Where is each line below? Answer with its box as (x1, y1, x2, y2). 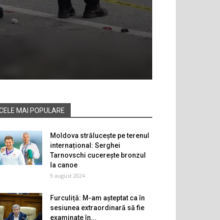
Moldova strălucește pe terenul (50, 131, 149, 139)
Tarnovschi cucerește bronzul (50, 151, 146, 159)
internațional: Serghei (50, 141, 120, 149)
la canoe (50, 161, 78, 169)
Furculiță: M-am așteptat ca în (50, 193, 145, 202)
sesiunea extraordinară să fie (50, 203, 144, 212)
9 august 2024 (50, 171, 85, 179)
